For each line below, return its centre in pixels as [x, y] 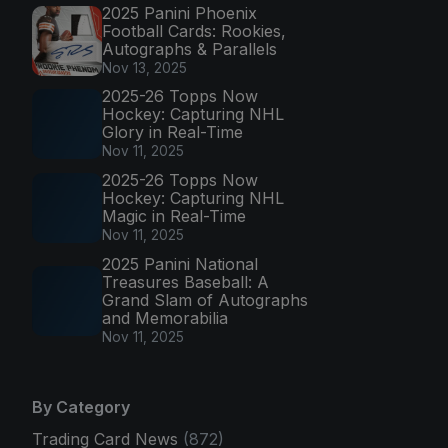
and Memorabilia [165, 317]
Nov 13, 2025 [144, 67]
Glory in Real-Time [172, 132]
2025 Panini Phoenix [179, 12]
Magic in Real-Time [174, 215]
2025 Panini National [180, 263]
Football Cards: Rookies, [194, 30]
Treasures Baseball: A [185, 281]
